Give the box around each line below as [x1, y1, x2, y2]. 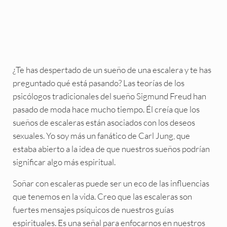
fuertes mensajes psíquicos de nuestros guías [12, 204, 174, 215]
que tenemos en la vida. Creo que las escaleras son [12, 191, 192, 202]
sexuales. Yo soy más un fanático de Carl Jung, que [12, 130, 190, 141]
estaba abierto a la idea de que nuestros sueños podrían [12, 143, 210, 155]
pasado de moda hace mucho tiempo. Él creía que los [12, 104, 200, 115]
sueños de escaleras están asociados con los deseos [12, 117, 195, 128]
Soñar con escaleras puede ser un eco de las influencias [12, 178, 209, 189]
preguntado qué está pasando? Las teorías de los [12, 78, 184, 89]
